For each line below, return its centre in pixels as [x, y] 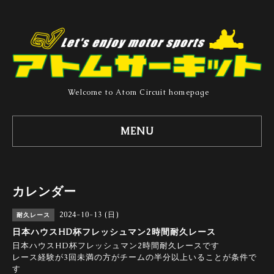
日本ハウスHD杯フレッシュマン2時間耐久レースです [116, 246]
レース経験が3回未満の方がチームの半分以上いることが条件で [135, 257]
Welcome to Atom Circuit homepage [139, 93]
